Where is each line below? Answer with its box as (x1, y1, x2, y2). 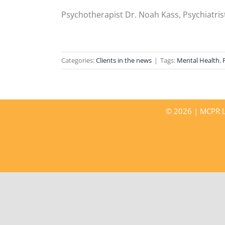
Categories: (61, 56, 96, 65)
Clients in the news (96, 56, 152, 65)
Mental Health (177, 56, 219, 65)
